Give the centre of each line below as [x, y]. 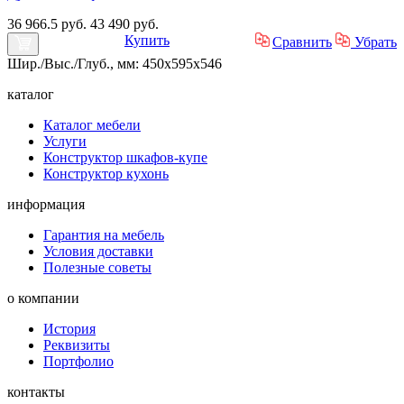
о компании [43, 298]
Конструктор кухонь [106, 173]
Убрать [374, 41]
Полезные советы [97, 267]
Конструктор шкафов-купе [125, 157]
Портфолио [78, 361]
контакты [36, 391]
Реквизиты [77, 344]
